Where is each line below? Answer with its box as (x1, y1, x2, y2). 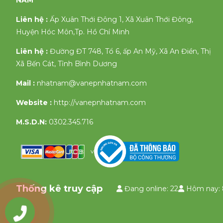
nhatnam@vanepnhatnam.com (37, 79, 147, 88)
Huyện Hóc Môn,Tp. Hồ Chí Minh (16, 27, 129, 37)
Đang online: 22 (122, 184, 178, 193)
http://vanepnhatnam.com (54, 98, 146, 108)
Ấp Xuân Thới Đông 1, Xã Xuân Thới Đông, (50, 15, 193, 24)
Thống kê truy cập (16, 183, 103, 194)
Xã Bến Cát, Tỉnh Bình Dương (16, 59, 117, 69)
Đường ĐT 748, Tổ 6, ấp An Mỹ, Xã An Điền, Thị (50, 47, 211, 56)
